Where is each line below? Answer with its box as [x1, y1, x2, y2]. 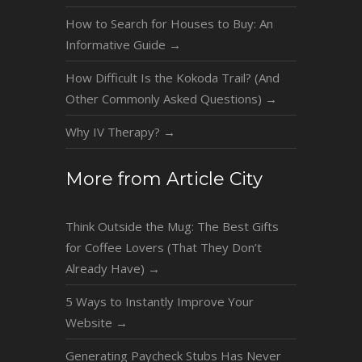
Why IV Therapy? [65, 124, 163, 141]
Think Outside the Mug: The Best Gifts [65, 217, 279, 234]
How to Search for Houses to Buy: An [65, 15, 273, 32]
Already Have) [65, 259, 148, 276]
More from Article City [65, 167, 263, 190]
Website [65, 314, 116, 330]
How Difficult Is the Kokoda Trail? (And [65, 69, 280, 86]
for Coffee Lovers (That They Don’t [65, 238, 262, 255]
